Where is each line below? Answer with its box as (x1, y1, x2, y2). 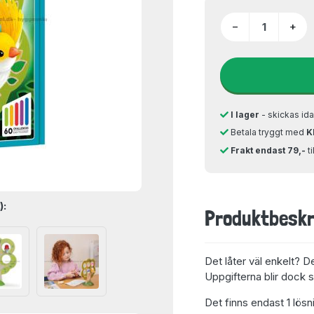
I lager (231, 109, 259, 120)
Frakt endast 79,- (231, 144, 306, 156)
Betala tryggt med (228, 127, 306, 137)
